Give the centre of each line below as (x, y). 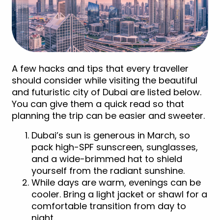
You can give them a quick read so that (98, 104)
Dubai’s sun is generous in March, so (111, 136)
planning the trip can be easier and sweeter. (108, 116)
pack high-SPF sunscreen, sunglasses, (115, 147)
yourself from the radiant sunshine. (108, 171)
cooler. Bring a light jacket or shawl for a (119, 194)
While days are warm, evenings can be (116, 183)
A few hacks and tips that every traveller (100, 69)
